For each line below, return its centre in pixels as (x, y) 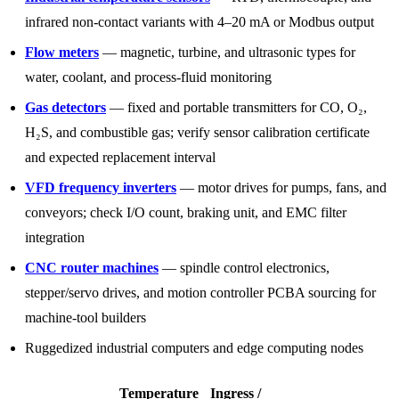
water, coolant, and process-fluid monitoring (148, 77)
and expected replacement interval (120, 157)
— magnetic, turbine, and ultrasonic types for (227, 52)
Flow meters (62, 52)
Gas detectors (65, 107)
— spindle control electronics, (244, 267)
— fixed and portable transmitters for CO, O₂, (236, 107)
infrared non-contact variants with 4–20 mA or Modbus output (199, 21)
